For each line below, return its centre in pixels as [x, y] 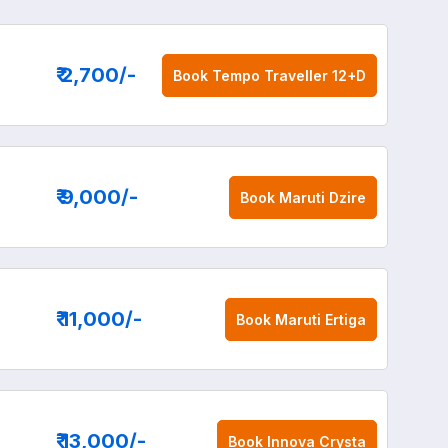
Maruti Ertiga [320, 319]
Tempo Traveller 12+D [288, 75]
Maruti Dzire [322, 197]
